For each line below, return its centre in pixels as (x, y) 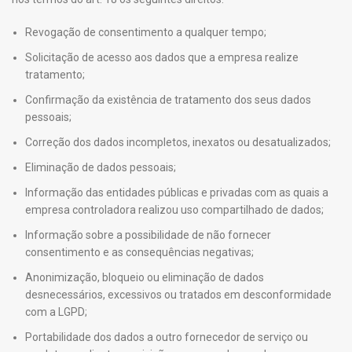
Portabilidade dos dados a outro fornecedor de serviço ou (167, 337)
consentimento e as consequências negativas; (141, 252)
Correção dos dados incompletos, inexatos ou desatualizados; (178, 142)
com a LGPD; (56, 312)
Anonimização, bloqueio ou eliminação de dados (145, 277)
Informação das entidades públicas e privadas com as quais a (177, 192)
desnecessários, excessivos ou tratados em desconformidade (178, 295)
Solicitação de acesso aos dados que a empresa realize (162, 57)
